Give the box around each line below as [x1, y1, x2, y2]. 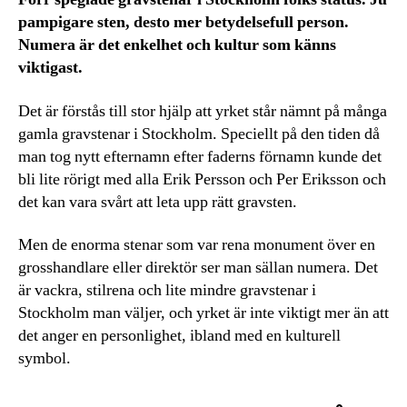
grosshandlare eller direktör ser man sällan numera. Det [18, 257, 378, 279]
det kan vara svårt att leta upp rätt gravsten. [18, 191, 301, 213]
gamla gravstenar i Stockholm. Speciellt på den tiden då [18, 123, 380, 144]
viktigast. [18, 57, 86, 79]
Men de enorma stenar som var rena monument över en [18, 234, 375, 256]
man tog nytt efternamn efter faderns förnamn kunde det [18, 145, 382, 167]
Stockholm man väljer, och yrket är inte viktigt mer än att [18, 303, 389, 324]
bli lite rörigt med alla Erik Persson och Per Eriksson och [18, 168, 386, 190]
